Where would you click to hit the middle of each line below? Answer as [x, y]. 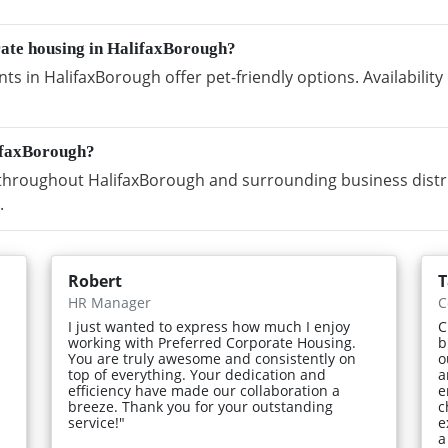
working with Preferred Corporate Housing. [212, 343]
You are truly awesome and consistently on [212, 359]
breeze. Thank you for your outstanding [201, 407]
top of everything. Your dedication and [197, 375]
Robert [95, 281]
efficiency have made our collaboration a [204, 391]
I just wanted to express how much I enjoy [209, 327]
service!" [97, 423]
